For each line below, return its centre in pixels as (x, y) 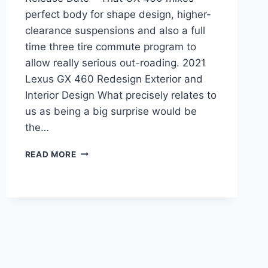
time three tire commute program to (110, 46)
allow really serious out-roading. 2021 (115, 63)
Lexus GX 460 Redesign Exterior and (114, 79)
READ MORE (51, 154)
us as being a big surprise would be (111, 111)
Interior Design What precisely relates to (121, 95)
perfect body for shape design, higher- (118, 14)
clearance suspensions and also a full (115, 30)
